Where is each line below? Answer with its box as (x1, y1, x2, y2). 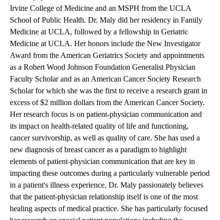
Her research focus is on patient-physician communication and (10, 110, 202, 119)
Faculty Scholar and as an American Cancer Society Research (10, 75, 201, 83)
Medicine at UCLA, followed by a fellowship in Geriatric (10, 27, 188, 36)
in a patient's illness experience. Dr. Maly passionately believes (10, 181, 203, 190)
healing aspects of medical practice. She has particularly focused (10, 204, 208, 213)
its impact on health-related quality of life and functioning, (10, 122, 189, 131)
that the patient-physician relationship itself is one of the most (10, 192, 198, 201)
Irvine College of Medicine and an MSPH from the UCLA (10, 4, 191, 13)
